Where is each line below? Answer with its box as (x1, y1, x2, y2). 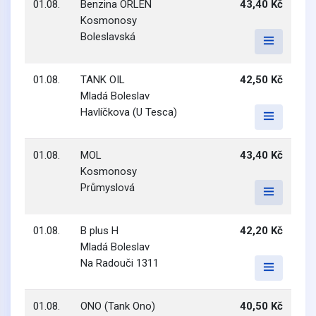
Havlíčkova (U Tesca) (80, 106, 177, 119)
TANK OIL (80, 73, 125, 86)
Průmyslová (80, 181, 135, 194)
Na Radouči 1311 (80, 257, 159, 269)
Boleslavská (80, 30, 135, 43)
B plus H (80, 224, 119, 237)
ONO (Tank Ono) (80, 300, 155, 312)
